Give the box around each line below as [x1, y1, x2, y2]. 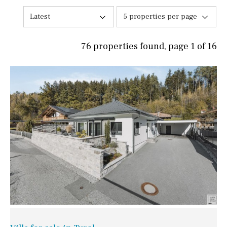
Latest [30, 12, 50, 21]
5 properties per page [123, 12, 197, 21]
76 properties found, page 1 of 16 [81, 41, 217, 52]
